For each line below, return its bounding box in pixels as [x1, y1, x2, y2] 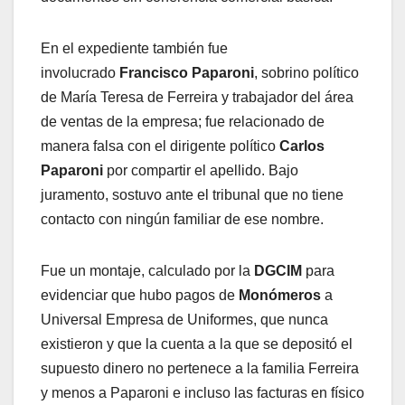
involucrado [41, 64, 119, 80]
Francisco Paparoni [119, 64, 254, 80]
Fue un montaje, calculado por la [41, 262, 254, 278]
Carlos [279, 137, 325, 154]
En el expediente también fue [41, 40, 228, 56]
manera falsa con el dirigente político [41, 137, 279, 154]
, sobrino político [254, 64, 359, 80]
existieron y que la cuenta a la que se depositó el [41, 335, 353, 352]
